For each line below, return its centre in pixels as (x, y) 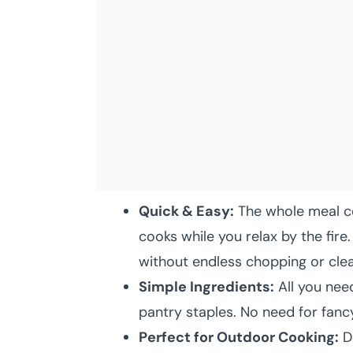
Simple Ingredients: (206, 287)
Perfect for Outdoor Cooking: (239, 337)
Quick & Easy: (186, 211)
